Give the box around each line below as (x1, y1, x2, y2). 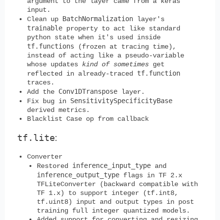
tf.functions (27, 42, 74, 50)
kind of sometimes (82, 60, 149, 68)
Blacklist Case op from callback (27, 114, 149, 123)
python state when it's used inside (27, 33, 161, 41)
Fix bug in (27, 97, 70, 105)
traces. (27, 78, 55, 86)
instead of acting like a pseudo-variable (27, 51, 184, 59)
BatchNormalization (62, 14, 133, 23)
